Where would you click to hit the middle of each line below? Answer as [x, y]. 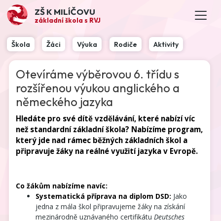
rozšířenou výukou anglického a [98, 88]
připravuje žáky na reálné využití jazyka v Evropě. [107, 151]
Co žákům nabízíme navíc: [62, 185]
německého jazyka [65, 101]
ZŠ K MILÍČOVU [65, 11]
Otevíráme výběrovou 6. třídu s [98, 74]
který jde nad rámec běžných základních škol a [102, 140]
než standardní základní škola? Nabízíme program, [110, 129]
